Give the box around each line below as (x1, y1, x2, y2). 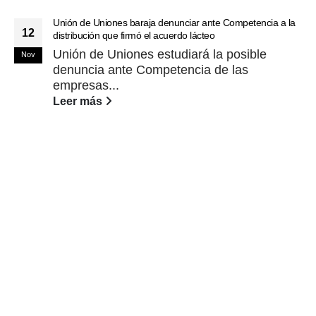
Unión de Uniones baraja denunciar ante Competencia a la (53, 17, 296, 29)
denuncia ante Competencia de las (53, 63, 248, 78)
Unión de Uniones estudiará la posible (53, 47, 267, 62)
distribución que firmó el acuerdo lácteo (53, 30, 214, 42)
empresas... (53, 78, 119, 93)
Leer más (53, 95, 105, 108)
